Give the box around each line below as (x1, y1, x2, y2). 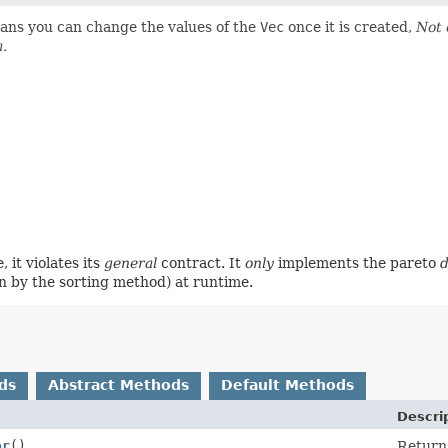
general (104, 254, 157, 271)
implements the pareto (274, 254, 440, 271)
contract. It (157, 254, 245, 271)
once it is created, (284, 18, 416, 35)
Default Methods (221, 376, 354, 393)
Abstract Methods (48, 376, 189, 393)
